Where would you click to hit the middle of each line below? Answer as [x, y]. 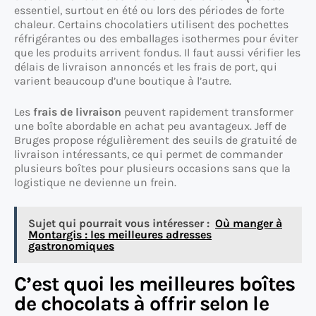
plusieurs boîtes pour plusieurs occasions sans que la [152, 169]
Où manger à [249, 224]
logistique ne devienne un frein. [95, 183]
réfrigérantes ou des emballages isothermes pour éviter [156, 39]
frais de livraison [77, 112]
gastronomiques [71, 246]
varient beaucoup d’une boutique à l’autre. [123, 81]
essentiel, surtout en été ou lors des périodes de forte [149, 11]
